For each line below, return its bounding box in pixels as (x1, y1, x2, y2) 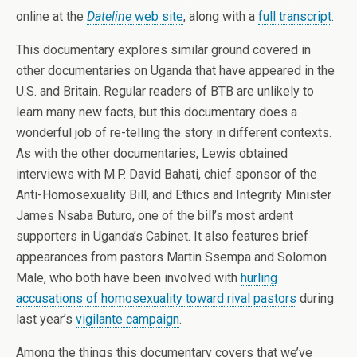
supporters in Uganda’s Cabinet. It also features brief (16, 229, 308, 244)
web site (131, 9, 183, 24)
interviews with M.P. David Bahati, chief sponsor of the (16, 167, 317, 182)
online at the (16, 9, 87, 24)
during (296, 291, 334, 306)
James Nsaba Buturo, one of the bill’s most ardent (16, 208, 293, 223)
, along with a (183, 9, 258, 24)
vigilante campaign (76, 312, 179, 327)
